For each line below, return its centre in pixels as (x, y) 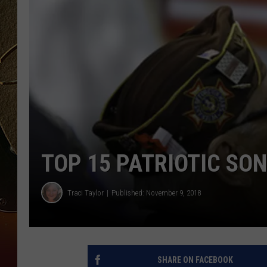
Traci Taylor (86, 193)
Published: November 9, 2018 (156, 193)
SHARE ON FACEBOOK (195, 260)
